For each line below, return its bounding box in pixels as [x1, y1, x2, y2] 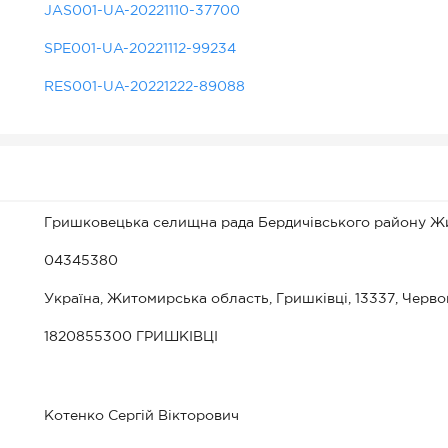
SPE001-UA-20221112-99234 [44, 43, 236, 55]
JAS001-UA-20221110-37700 [44, 5, 240, 17]
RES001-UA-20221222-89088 [44, 81, 245, 93]
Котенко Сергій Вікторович [44, 410, 239, 422]
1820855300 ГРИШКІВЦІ [44, 331, 218, 343]
